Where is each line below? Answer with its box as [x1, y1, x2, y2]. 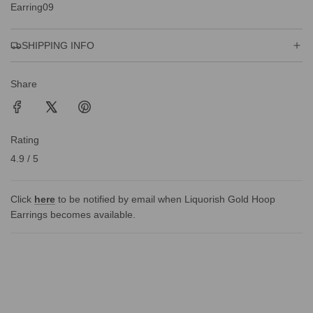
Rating [10, 134, 39, 145]
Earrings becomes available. [10, 209, 136, 220]
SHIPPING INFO [22, 40, 94, 51]
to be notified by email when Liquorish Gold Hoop [55, 194, 275, 205]
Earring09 [10, 1, 54, 13]
